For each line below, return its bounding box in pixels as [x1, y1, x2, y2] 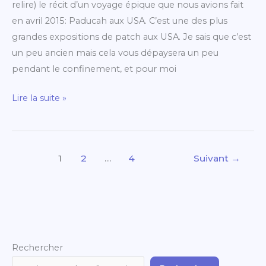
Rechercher [12, 242, 63, 253]
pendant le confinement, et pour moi [12, 64, 176, 75]
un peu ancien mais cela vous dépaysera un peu [12, 47, 218, 59]
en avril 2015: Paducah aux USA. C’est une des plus [12, 15, 227, 27]
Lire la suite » [12, 92, 66, 103]
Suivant [193, 152, 231, 164]
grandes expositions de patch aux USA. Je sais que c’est [12, 31, 251, 43]
